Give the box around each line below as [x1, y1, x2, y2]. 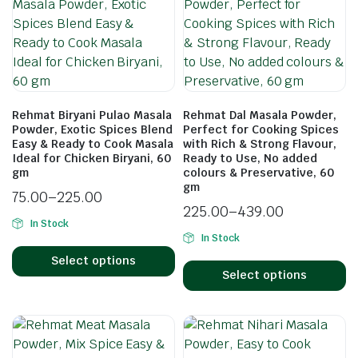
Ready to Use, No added [183, 150, 317, 165]
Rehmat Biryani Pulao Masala [12, 107, 172, 122]
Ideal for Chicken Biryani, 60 [12, 150, 171, 165]
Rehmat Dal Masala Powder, [183, 107, 336, 122]
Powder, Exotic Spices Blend [12, 121, 173, 137]
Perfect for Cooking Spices [183, 121, 339, 137]
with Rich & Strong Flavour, [183, 136, 336, 151]
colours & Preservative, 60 [183, 165, 334, 180]
